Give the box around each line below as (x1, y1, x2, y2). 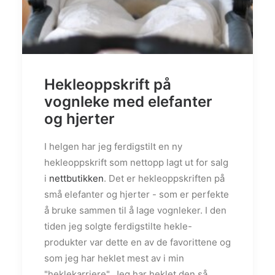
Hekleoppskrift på (44, 76, 171, 93)
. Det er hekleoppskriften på (104, 172, 225, 184)
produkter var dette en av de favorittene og (44, 236, 231, 248)
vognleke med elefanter (44, 93, 212, 110)
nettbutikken (49, 172, 104, 184)
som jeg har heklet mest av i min (44, 252, 184, 264)
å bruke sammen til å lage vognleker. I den (44, 204, 227, 216)
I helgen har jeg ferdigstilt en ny (44, 141, 182, 152)
